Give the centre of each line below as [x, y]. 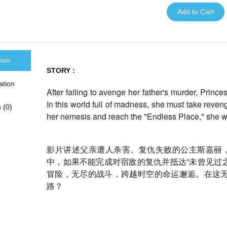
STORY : [61, 70]
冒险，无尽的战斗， [84, 173]
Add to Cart [196, 11]
